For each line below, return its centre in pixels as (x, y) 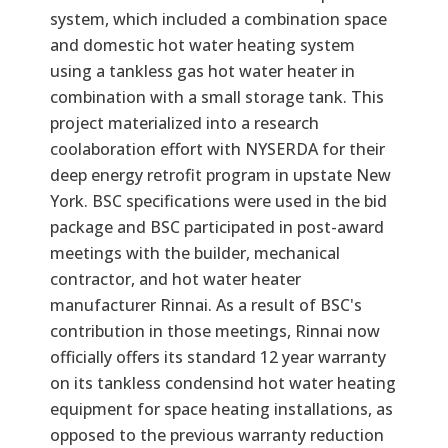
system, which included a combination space (218, 18)
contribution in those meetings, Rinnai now (215, 330)
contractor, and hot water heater (175, 278)
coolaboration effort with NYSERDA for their (217, 148)
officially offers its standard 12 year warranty (218, 356)
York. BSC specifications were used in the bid (218, 200)
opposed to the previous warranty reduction (217, 434)
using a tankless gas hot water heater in (202, 70)
